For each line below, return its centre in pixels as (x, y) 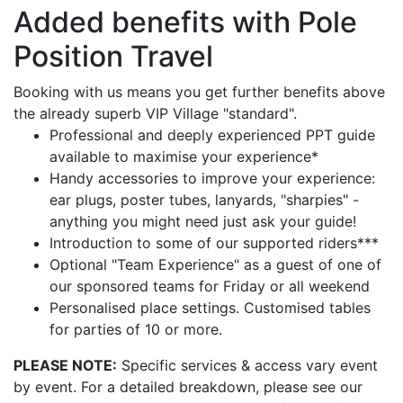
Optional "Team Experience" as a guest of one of (215, 264)
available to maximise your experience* (184, 157)
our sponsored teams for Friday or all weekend (210, 286)
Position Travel (113, 56)
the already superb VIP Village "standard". (155, 113)
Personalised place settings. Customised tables (210, 308)
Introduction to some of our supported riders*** (214, 243)
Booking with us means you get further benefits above (199, 92)
